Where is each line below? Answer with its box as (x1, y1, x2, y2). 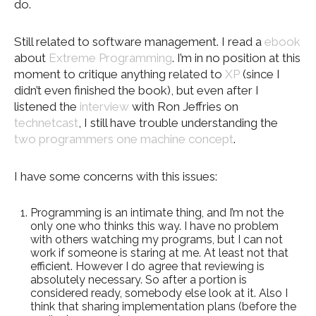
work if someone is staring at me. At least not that (30, 246, 288, 260)
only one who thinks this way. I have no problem (30, 219, 279, 233)
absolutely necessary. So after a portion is (30, 273, 247, 286)
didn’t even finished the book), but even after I (14, 83, 259, 97)
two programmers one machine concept (14, 132, 233, 146)
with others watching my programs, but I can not (30, 233, 283, 246)
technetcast (14, 116, 78, 130)
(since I (240, 67, 280, 81)
